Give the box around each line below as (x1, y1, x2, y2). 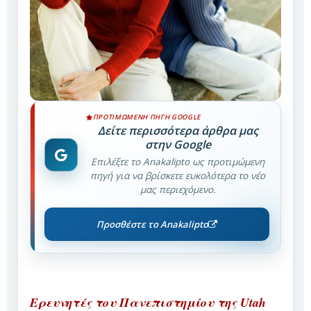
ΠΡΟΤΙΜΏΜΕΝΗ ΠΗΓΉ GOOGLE (92, 112, 201, 122)
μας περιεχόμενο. (140, 183, 216, 196)
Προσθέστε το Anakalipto (96, 218, 208, 231)
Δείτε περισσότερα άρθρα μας (97, 123, 258, 139)
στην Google (144, 137, 211, 153)
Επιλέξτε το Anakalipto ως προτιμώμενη (91, 155, 264, 169)
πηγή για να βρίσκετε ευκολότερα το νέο (90, 169, 265, 183)
